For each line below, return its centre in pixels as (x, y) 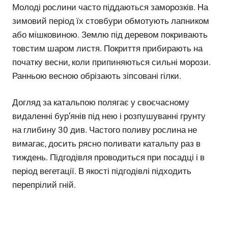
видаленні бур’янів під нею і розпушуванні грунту (109, 116)
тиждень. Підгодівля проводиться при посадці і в (108, 158)
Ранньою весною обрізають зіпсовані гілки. (97, 76)
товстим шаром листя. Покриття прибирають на (107, 48)
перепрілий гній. (44, 185)
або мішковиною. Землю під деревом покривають (110, 34)
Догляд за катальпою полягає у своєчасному (101, 103)
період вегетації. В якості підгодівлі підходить (102, 171)
